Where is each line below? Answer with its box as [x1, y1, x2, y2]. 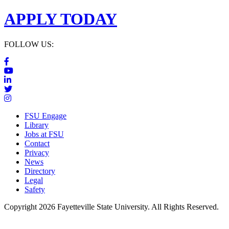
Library [25, 120, 49, 129]
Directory [25, 166, 55, 175]
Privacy [25, 148, 49, 157]
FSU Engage [25, 111, 66, 120]
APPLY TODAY [4, 10, 117, 29]
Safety [25, 185, 45, 194]
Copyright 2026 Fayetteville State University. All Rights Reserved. [4, 202, 219, 211]
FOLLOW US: [4, 39, 54, 49]
